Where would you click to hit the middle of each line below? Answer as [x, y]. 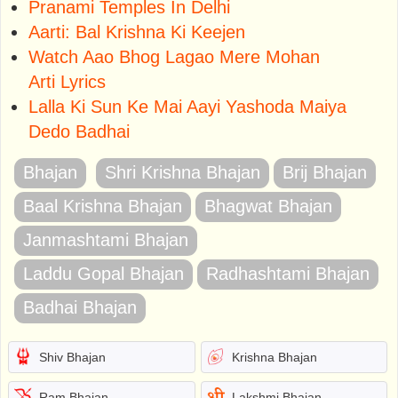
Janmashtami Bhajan [106, 239]
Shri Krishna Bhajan [183, 172]
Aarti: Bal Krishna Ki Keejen [137, 32]
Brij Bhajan [325, 172]
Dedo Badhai [79, 131]
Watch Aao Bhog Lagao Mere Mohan [174, 56]
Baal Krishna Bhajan [103, 206]
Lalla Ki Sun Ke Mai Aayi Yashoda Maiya [187, 106]
